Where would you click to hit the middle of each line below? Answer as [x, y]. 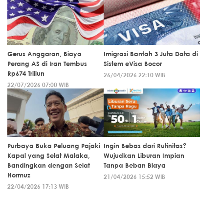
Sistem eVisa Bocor [133, 63]
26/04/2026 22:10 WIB [134, 75]
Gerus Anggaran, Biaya [44, 54]
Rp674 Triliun [26, 73]
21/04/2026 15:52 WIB [134, 176]
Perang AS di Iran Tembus [47, 63]
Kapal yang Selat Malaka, [49, 155]
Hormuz [19, 175]
